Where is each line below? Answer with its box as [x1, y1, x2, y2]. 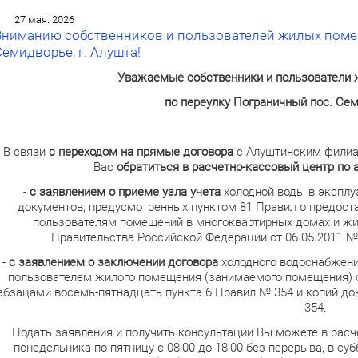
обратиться [116, 159, 179, 174]
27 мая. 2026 [14, 13, 74, 26]
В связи [3, 144, 50, 159]
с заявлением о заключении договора [8, 254, 218, 269]
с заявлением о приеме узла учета [30, 184, 221, 199]
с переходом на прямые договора [49, 144, 234, 159]
